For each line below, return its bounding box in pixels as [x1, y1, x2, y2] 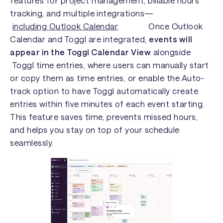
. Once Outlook [117, 21, 203, 31]
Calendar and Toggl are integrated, [10, 34, 149, 44]
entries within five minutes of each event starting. [10, 99, 205, 109]
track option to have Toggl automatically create [10, 86, 198, 96]
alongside [151, 47, 191, 57]
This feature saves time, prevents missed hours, [10, 112, 198, 122]
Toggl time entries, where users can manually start [10, 60, 209, 70]
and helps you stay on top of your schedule [10, 125, 180, 135]
